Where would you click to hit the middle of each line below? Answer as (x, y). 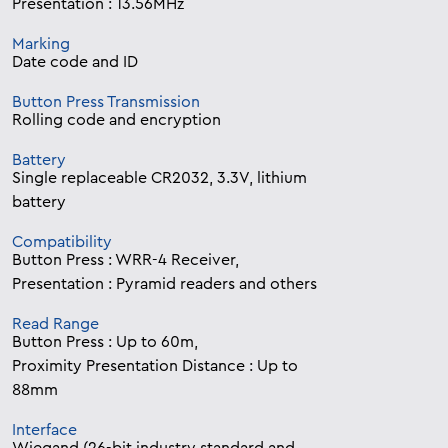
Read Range (55, 324)
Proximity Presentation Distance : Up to (155, 366)
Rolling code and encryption (116, 120)
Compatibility (62, 242)
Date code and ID (75, 62)
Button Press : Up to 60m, (105, 342)
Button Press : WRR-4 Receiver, (125, 260)
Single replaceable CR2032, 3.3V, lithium (159, 178)
